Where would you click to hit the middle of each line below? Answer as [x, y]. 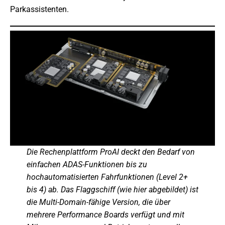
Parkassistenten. [39, 9]
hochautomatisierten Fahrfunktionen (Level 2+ [107, 177]
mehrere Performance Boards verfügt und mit [105, 215]
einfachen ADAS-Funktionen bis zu [87, 164]
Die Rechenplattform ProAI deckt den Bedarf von [110, 152]
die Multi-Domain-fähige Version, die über [98, 202]
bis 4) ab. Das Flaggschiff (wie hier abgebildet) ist [112, 190]
